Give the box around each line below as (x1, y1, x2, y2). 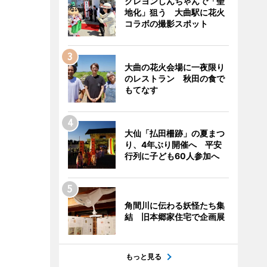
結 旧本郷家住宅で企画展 (124, 212, 225, 222)
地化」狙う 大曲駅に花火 (124, 7, 225, 17)
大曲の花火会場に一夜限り (124, 62, 225, 72)
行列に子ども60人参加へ (124, 151, 219, 161)
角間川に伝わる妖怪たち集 (124, 200, 225, 210)
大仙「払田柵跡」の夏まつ (124, 128, 225, 138)
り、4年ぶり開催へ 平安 (124, 139, 222, 150)
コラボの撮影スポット (124, 18, 208, 29)
